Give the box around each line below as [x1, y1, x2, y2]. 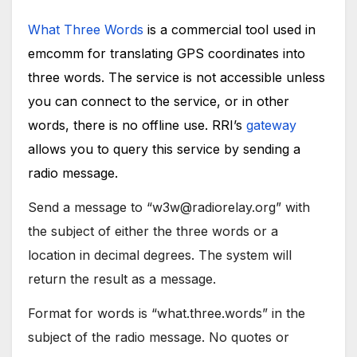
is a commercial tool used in [143, 22, 316, 38]
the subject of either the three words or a [28, 223, 278, 240]
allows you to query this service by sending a [28, 141, 300, 158]
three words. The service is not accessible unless [28, 69, 325, 86]
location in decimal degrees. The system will [28, 247, 292, 264]
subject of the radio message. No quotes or [28, 328, 289, 345]
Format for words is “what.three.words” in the [28, 304, 305, 321]
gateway [246, 117, 296, 134]
